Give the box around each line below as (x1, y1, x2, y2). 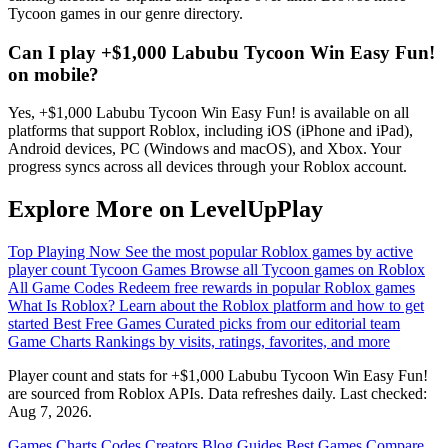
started (8, 315, 53, 333)
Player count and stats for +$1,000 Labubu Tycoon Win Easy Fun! (8, 367, 428, 385)
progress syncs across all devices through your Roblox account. (8, 158, 407, 176)
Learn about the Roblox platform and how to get (119, 297, 424, 315)
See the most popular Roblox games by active (125, 243, 413, 261)
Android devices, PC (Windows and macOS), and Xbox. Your (8, 140, 401, 158)
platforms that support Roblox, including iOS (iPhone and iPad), (8, 122, 413, 140)
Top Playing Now (8, 243, 125, 261)
